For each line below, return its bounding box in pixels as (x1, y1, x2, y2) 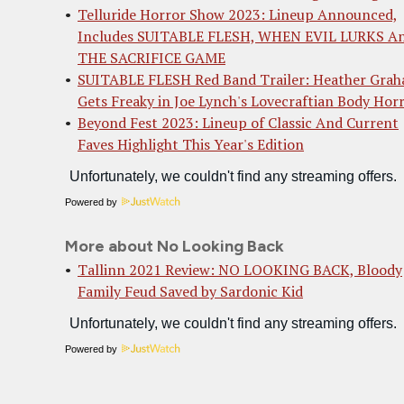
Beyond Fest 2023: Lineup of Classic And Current (78, 113, 399, 133)
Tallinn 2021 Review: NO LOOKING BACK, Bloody (78, 260, 402, 280)
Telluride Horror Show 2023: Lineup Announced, (78, 5, 398, 24)
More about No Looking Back (65, 236, 284, 256)
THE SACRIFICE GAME (78, 48, 225, 68)
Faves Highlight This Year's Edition (78, 134, 304, 154)
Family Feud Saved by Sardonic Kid (78, 281, 303, 301)
